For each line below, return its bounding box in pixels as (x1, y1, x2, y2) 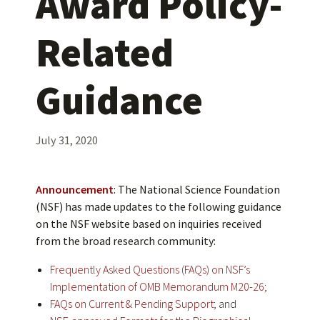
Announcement (36, 181, 114, 196)
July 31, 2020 (36, 132, 98, 147)
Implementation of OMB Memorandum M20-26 (50, 279, 264, 294)
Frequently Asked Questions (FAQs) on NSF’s (50, 261, 250, 276)
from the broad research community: (36, 233, 216, 248)
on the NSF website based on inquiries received (36, 216, 261, 231)
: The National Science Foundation (114, 181, 280, 196)
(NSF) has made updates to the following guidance (36, 199, 281, 214)
